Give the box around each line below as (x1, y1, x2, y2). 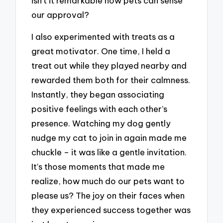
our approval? (31, 9, 90, 20)
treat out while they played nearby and (31, 60, 187, 71)
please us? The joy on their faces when (31, 190, 185, 201)
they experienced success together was (31, 205, 191, 216)
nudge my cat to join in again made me (31, 132, 187, 143)
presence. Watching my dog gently (31, 118, 171, 129)
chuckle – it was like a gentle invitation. (31, 147, 187, 158)
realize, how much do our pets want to (31, 176, 185, 187)
